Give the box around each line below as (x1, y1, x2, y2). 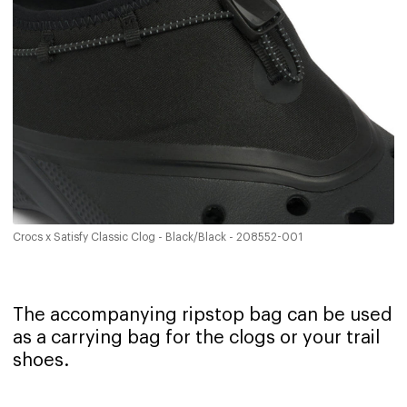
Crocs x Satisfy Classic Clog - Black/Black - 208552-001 (13, 232, 303, 243)
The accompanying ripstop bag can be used (13, 306, 392, 325)
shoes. (13, 352, 69, 371)
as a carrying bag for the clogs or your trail (13, 329, 380, 348)
